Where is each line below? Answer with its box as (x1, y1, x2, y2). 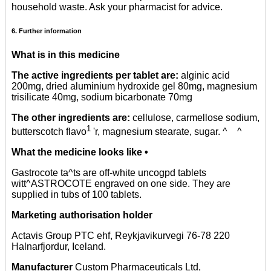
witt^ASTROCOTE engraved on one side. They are (11, 178, 230, 189)
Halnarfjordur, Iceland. (11, 241, 106, 252)
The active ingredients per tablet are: (11, 70, 181, 81)
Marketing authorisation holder (11, 209, 152, 220)
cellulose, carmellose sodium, (132, 113, 260, 123)
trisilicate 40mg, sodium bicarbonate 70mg (11, 92, 192, 103)
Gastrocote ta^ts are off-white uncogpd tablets (11, 167, 206, 178)
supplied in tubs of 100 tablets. (11, 189, 142, 200)
